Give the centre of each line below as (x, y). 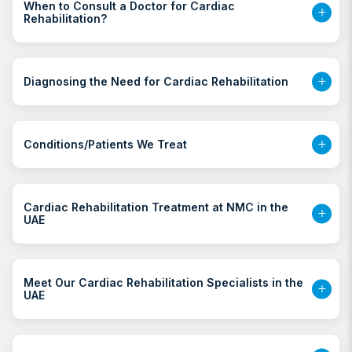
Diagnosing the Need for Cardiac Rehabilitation (156, 81)
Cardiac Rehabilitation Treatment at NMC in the (156, 207)
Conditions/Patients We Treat (105, 144)
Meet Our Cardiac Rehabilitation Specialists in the (163, 282)
